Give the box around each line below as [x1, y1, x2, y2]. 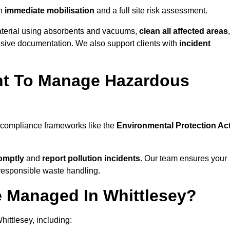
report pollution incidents [42, 154, 140, 163]
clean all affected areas [139, 27, 228, 36]
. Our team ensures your [140, 154, 227, 163]
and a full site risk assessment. [94, 6, 207, 15]
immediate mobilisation [3, 6, 94, 15]
